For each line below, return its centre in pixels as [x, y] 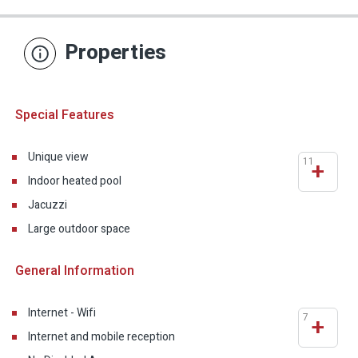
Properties [113, 53]
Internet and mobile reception [101, 337]
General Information [73, 271]
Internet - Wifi [62, 313]
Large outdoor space [79, 229]
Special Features [63, 115]
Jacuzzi [48, 205]
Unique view [58, 157]
